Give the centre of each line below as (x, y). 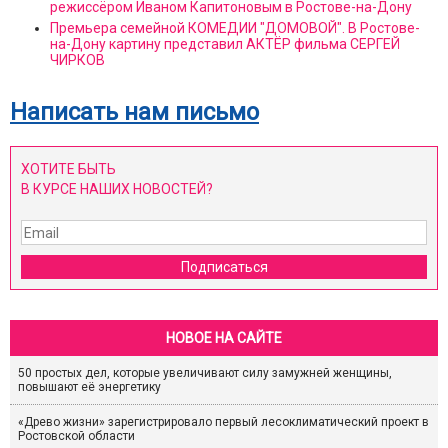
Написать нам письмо (134, 112)
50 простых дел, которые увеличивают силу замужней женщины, (205, 373)
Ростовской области (76, 436)
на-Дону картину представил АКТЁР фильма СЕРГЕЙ (225, 44)
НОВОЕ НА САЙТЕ (224, 338)
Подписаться (224, 267)
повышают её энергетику (89, 387)
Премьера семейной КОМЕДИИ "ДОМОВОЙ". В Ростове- (235, 28)
